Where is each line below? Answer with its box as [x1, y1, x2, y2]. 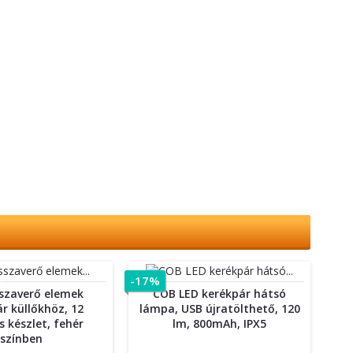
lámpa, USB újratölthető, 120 [139, 300, 300, 316]
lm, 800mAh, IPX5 [173, 315, 267, 331]
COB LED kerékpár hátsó [153, 285, 287, 301]
